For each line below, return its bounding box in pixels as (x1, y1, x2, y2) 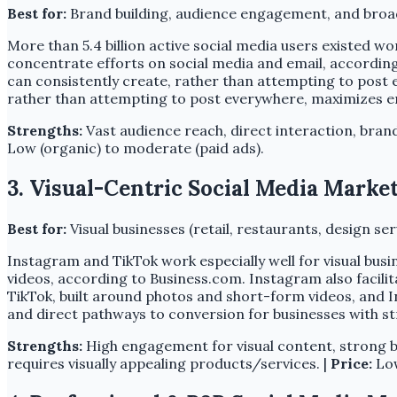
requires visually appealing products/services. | (7, 354, 331, 373)
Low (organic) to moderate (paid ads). (7, 139, 264, 158)
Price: (331, 354, 372, 373)
